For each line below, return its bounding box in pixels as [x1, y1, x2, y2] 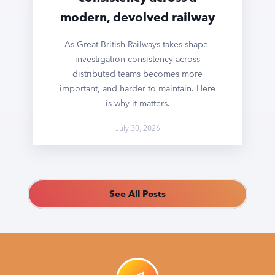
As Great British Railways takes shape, [64, 39, 211, 50]
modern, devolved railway [60, 10, 215, 25]
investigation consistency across [75, 53, 200, 65]
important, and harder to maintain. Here [60, 83, 215, 95]
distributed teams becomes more [72, 68, 203, 80]
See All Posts [109, 188, 166, 200]
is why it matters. [105, 98, 170, 109]
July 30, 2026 [115, 123, 160, 133]
